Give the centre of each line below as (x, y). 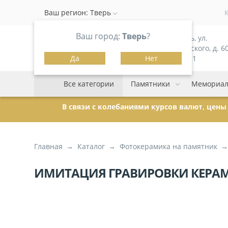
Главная (49, 146)
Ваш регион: (67, 12)
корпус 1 (182, 58)
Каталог (91, 146)
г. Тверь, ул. (187, 38)
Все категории (89, 84)
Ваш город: (99, 36)
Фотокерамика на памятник (169, 146)
